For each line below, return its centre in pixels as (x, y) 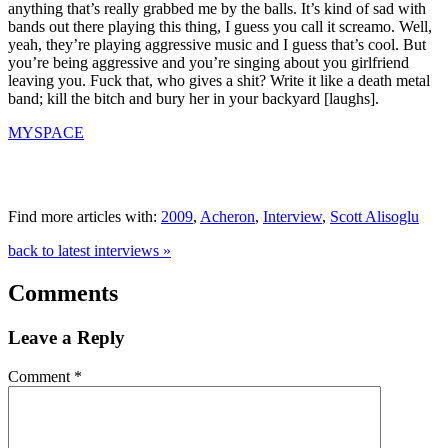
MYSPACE (46, 133)
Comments (63, 293)
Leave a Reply (66, 338)
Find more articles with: (84, 217)
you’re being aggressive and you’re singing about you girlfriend (208, 63)
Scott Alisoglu (374, 217)
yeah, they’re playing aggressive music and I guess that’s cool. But (217, 45)
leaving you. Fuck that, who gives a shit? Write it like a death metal (219, 81)
